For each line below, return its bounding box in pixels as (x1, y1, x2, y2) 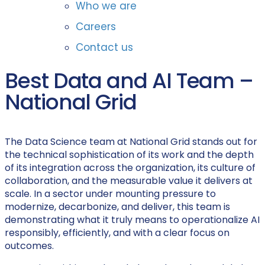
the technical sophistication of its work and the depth (5, 148, 254, 161)
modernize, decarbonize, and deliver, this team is (5, 200, 230, 214)
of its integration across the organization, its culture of (5, 161, 256, 174)
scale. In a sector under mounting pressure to (5, 187, 216, 201)
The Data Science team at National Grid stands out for (5, 135, 257, 148)
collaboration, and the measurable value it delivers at (5, 174, 253, 188)
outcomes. (5, 239, 54, 253)
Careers (76, 20, 116, 34)
